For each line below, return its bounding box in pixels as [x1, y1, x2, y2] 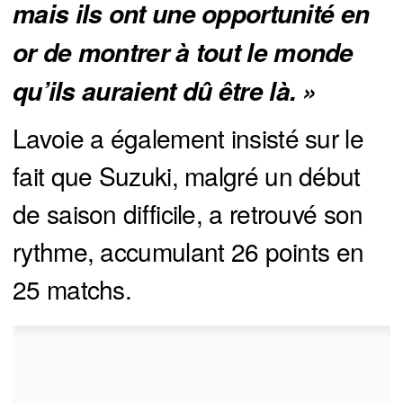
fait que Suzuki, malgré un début [13, 157, 361, 194]
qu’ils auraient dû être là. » [13, 73, 317, 110]
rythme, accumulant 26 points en [13, 233, 364, 270]
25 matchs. [13, 271, 132, 308]
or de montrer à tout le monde [13, 34, 354, 71]
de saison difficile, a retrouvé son [13, 195, 363, 232]
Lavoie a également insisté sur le [13, 120, 363, 157]
